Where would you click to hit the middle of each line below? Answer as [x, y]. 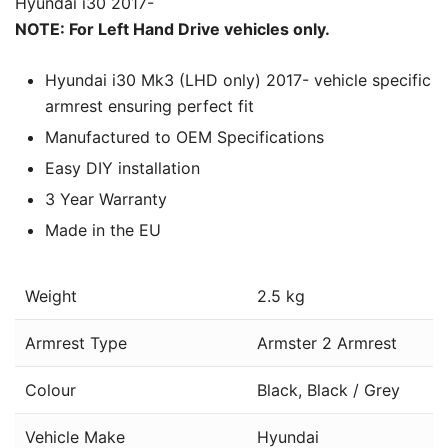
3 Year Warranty [106, 198]
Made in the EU [103, 229]
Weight [51, 295]
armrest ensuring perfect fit [149, 105]
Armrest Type [76, 342]
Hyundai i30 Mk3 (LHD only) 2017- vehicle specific [238, 79]
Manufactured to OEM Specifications [184, 136]
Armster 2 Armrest [327, 342]
